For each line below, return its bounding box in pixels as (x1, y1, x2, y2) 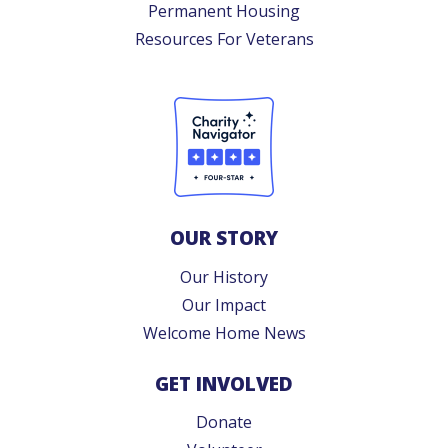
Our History (180, 265, 268, 288)
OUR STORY (170, 224, 278, 252)
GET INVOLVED (155, 369, 293, 397)
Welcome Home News (142, 321, 306, 344)
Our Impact (182, 293, 266, 316)
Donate (196, 411, 252, 434)
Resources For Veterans (134, 28, 314, 51)
